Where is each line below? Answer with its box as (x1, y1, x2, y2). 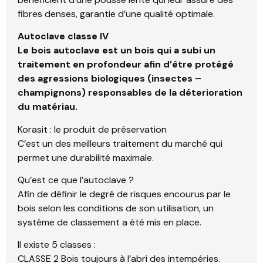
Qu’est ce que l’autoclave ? (18, 174, 134, 187)
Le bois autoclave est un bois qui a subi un (18, 44, 215, 57)
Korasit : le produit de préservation (18, 123, 167, 136)
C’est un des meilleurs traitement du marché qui (18, 137, 222, 150)
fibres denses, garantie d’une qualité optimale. (18, 7, 215, 20)
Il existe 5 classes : (18, 238, 96, 251)
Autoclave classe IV (18, 30, 109, 43)
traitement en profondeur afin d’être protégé (18, 58, 234, 71)
